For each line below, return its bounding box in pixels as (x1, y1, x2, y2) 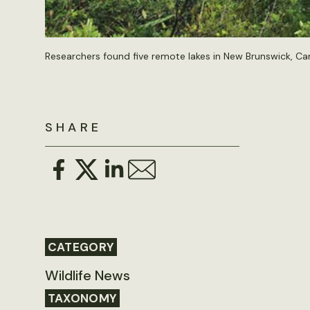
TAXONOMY (47, 290, 118, 306)
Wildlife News (44, 266, 130, 284)
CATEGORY (47, 239, 115, 255)
